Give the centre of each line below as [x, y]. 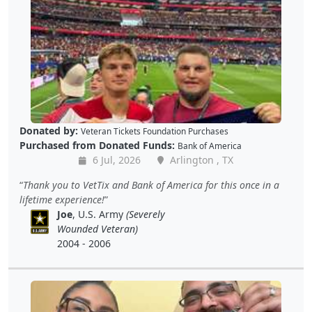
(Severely [146, 214]
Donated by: [49, 131]
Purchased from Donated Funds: [97, 146]
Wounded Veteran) [98, 229]
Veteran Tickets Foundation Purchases [155, 131]
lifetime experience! [62, 200]
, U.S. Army [100, 214]
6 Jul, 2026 [115, 160]
